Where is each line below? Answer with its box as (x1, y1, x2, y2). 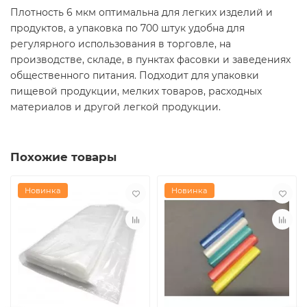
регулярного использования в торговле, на (10, 38, 231, 50)
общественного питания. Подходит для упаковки (10, 69, 259, 82)
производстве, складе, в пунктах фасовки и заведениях (10, 53, 291, 66)
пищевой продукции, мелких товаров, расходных (10, 85, 262, 97)
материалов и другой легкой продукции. (10, 101, 221, 113)
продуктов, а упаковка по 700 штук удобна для (10, 22, 245, 34)
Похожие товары (10, 150, 116, 164)
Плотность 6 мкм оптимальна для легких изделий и (10, 6, 273, 19)
